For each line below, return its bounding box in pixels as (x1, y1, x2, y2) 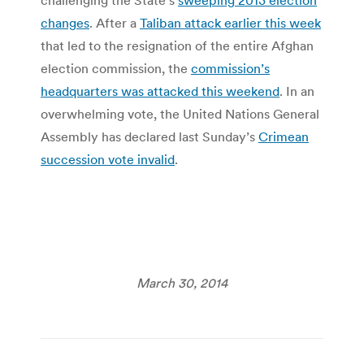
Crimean (258, 128, 309, 145)
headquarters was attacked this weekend (41, 82, 279, 99)
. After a (89, 14, 140, 31)
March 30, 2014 (136, 274, 227, 291)
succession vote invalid (41, 150, 175, 167)
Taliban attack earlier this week (140, 14, 321, 31)
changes (41, 14, 89, 31)
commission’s (191, 59, 270, 76)
